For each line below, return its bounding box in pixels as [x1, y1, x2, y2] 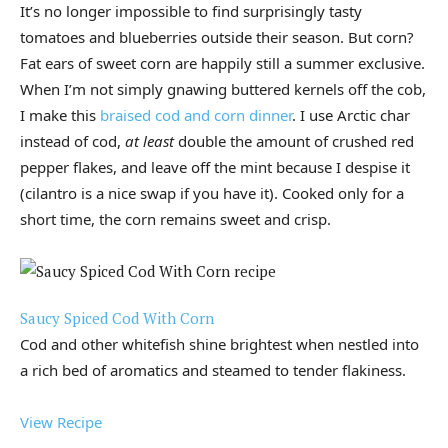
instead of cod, [20, 131, 125, 152]
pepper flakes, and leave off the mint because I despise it [20, 157, 410, 178]
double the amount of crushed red [174, 131, 414, 152]
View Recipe [20, 412, 102, 433]
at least [125, 131, 174, 152]
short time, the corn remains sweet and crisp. [20, 209, 331, 230]
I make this [20, 105, 100, 126]
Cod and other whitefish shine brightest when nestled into [20, 334, 419, 355]
